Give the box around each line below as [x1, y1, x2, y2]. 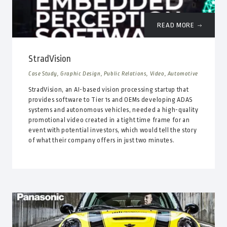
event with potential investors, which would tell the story [28, 127, 197, 134]
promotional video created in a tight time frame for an [28, 117, 190, 124]
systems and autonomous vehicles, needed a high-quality [28, 106, 199, 114]
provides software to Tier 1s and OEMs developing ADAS [28, 96, 193, 104]
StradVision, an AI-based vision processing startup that [28, 86, 189, 94]
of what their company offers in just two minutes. [28, 137, 175, 144]
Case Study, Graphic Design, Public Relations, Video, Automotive [28, 70, 198, 78]
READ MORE [157, 21, 195, 29]
